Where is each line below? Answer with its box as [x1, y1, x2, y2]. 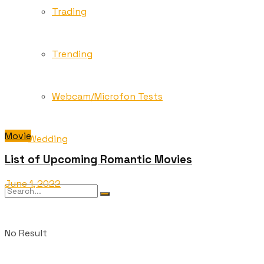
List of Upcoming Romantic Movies [5, 153, 192, 167]
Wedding [28, 133, 68, 145]
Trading [52, 5, 87, 18]
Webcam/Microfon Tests [52, 90, 163, 103]
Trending [52, 48, 93, 60]
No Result [5, 227, 47, 239]
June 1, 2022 [5, 177, 61, 190]
